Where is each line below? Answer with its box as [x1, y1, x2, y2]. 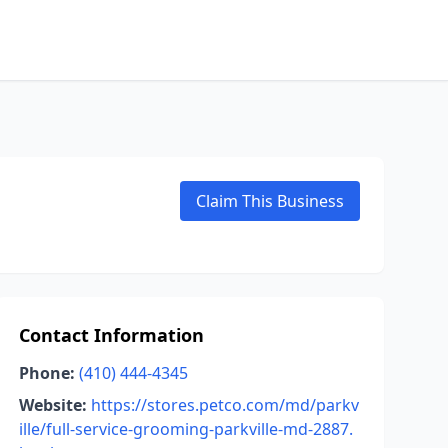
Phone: [18, 362, 75, 384]
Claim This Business [196, 190, 344, 212]
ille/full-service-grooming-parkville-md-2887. [18, 418, 353, 440]
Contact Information [18, 323, 204, 347]
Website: [18, 394, 87, 416]
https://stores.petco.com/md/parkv [90, 394, 359, 416]
